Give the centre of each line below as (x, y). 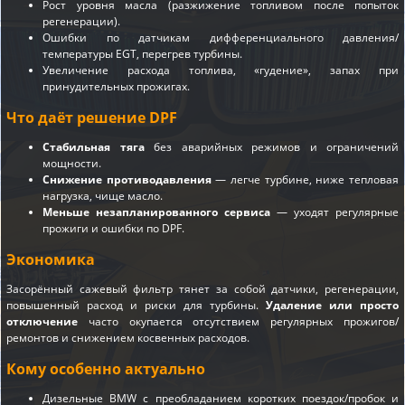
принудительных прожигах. (116, 86)
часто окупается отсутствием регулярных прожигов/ (238, 322)
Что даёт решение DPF (92, 117)
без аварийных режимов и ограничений (271, 146)
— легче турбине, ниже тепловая (305, 179)
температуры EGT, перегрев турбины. (142, 53)
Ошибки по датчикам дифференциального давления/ (221, 37)
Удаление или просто (332, 306)
